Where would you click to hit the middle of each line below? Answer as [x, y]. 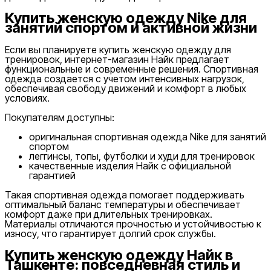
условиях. [27, 98]
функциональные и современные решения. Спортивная [132, 69]
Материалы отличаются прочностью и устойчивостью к [133, 224]
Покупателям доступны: [60, 117]
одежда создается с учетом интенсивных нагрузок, [125, 78]
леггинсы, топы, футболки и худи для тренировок [142, 156]
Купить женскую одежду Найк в [119, 255]
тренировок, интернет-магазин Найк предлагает [117, 59]
